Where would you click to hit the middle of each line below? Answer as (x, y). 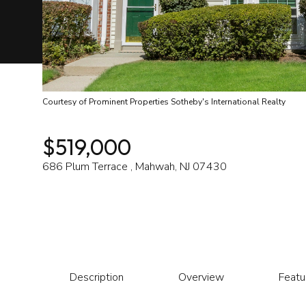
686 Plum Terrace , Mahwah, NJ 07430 (135, 167)
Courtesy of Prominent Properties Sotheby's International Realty (164, 102)
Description (97, 277)
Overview (201, 277)
